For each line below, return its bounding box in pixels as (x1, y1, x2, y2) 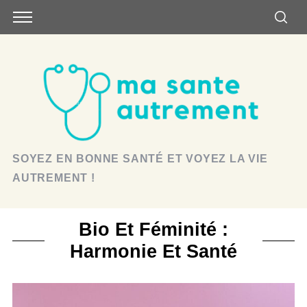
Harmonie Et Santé (70, 241, 237, 262)
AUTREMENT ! (12, 172, 95, 184)
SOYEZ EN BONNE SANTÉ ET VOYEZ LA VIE (12, 153, 268, 164)
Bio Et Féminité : (79, 219, 228, 240)
